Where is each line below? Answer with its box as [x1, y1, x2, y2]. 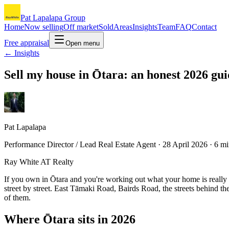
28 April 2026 [163, 140, 208, 149]
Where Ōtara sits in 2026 [4, 212, 135, 226]
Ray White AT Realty [4, 157, 74, 166]
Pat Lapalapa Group [20, 13, 85, 22]
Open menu [65, 39, 100, 47]
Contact [192, 22, 217, 31]
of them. [4, 193, 31, 202]
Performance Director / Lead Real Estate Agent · [4, 140, 163, 149]
